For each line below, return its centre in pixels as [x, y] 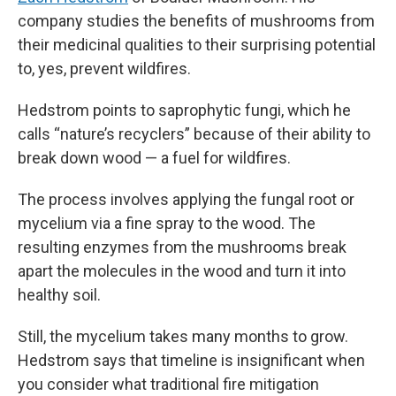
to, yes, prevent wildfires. [104, 69]
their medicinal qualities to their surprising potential [197, 45]
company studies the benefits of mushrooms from [196, 21]
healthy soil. [59, 295]
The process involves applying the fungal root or [186, 199]
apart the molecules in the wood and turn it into [182, 271]
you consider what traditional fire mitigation [168, 384]
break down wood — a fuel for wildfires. [154, 158]
